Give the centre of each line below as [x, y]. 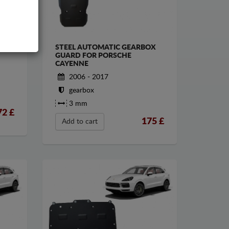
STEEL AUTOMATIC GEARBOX [106, 48]
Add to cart [80, 122]
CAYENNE [72, 64]
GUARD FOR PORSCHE [94, 56]
